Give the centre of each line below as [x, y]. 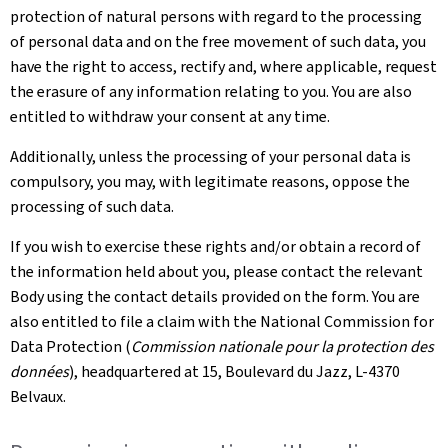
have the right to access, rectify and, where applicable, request [223, 66]
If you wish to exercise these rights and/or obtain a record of [215, 246]
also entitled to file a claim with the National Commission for [222, 321]
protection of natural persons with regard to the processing [216, 16]
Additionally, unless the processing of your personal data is [210, 156]
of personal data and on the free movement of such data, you [218, 41]
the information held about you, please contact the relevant [216, 271]
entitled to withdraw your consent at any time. [170, 116]
